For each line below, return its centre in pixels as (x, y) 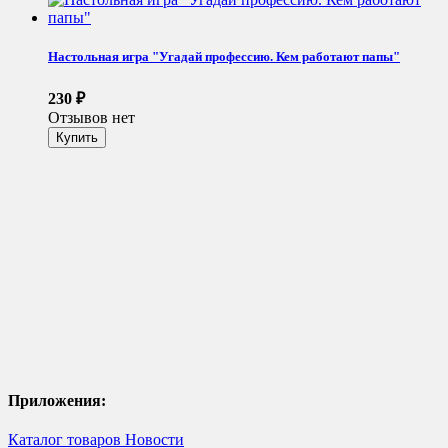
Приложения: (57, 401)
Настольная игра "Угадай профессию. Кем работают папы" (224, 56)
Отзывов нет (91, 118)
